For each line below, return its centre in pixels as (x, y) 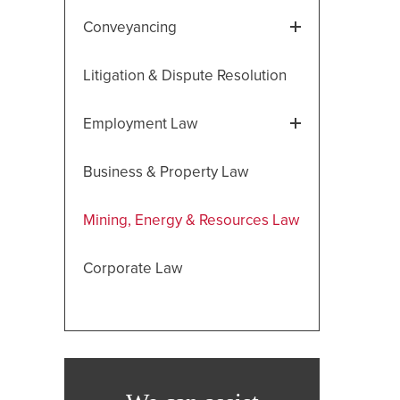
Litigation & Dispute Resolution (185, 75)
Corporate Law (133, 268)
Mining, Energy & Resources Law (191, 220)
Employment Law (140, 123)
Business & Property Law (166, 171)
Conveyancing (130, 27)
